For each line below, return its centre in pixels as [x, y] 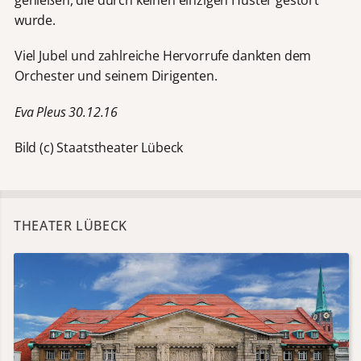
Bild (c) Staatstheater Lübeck [99, 147]
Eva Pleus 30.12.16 [66, 112]
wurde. [35, 21]
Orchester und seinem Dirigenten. [116, 76]
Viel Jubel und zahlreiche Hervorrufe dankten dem [163, 56]
